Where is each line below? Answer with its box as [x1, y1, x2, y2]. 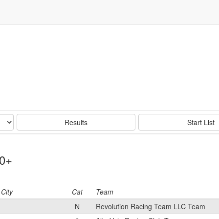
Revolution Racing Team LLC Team [96, 201, 205, 211]
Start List [187, 117, 215, 127]
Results [65, 117, 88, 127]
